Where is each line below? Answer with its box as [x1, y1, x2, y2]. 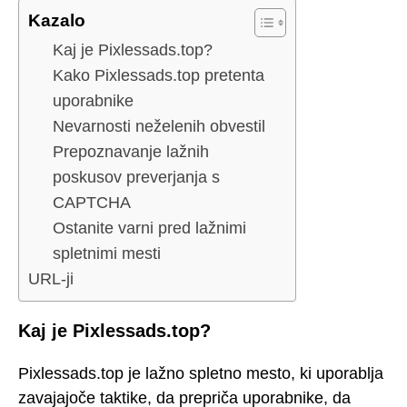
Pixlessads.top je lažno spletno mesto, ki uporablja [18, 363, 383, 382]
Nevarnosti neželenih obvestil [53, 117, 265, 136]
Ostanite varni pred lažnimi [53, 219, 246, 238]
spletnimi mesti [53, 244, 161, 263]
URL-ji [28, 270, 74, 289]
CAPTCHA [53, 194, 131, 213]
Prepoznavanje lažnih [53, 143, 209, 162]
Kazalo [28, 11, 85, 31]
